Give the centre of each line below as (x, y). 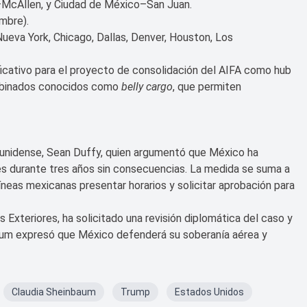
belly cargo (147, 87)
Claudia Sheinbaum (54, 292)
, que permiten (207, 87)
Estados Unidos (209, 292)
